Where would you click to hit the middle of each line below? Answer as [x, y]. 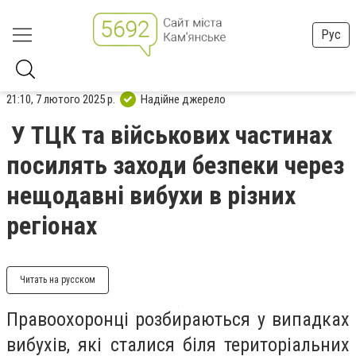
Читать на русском [58, 280]
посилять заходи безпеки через [175, 165]
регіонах [52, 226]
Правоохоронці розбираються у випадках [178, 319]
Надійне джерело [183, 99]
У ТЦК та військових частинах [172, 135]
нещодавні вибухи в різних [151, 195]
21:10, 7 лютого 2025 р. [61, 99]
